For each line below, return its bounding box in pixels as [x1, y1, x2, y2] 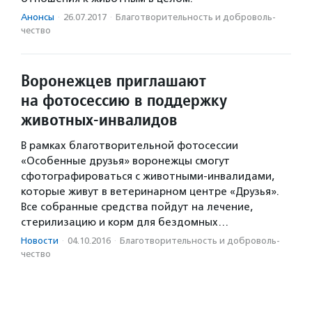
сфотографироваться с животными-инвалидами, [21, 169, 274, 182]
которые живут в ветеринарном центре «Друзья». [21, 185, 279, 198]
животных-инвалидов [21, 108, 178, 130]
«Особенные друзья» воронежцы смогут [21, 154, 230, 167]
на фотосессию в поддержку [21, 88, 227, 111]
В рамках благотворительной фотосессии [21, 139, 238, 152]
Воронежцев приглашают [21, 69, 206, 91]
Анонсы [21, 11, 54, 22]
